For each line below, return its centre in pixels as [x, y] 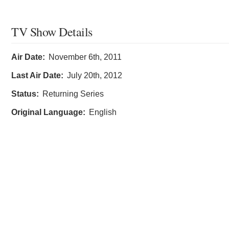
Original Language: [48, 112]
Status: [25, 94]
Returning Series [73, 94]
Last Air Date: [37, 76]
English [103, 112]
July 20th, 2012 [95, 76]
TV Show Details [52, 32]
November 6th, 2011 [85, 57]
